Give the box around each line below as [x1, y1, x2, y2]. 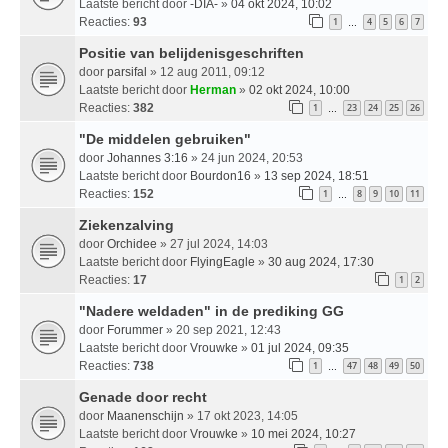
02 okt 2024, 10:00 [249, 82, 350, 97]
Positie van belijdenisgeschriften [79, 44, 304, 61]
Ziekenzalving [79, 216, 174, 233]
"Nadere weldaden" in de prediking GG [79, 302, 344, 319]
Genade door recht [79, 388, 207, 405]
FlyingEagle [190, 254, 255, 269]
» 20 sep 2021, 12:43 [163, 322, 281, 337]
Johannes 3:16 [107, 150, 188, 165]
